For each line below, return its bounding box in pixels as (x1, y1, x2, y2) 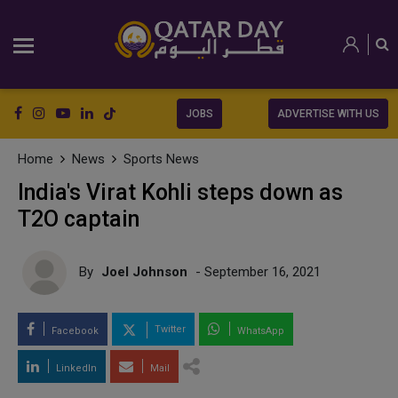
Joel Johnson (101, 263, 187, 280)
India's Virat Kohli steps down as (18, 179, 343, 205)
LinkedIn (53, 362, 97, 374)
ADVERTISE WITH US (277, 107, 379, 120)
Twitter (152, 323, 186, 336)
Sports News (123, 151, 199, 167)
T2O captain (18, 206, 139, 232)
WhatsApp (235, 325, 284, 337)
